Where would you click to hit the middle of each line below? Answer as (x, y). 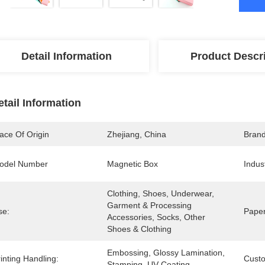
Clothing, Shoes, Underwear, (161, 193)
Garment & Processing (149, 205)
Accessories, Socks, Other (156, 217)
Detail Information (66, 56)
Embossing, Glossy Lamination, (166, 253)
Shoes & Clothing (139, 229)
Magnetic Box (132, 164)
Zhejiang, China (137, 134)
